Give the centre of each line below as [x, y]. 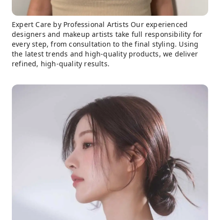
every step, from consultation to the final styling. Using [105, 44]
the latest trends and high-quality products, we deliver [105, 54]
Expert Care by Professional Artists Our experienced [100, 24]
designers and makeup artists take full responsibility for [107, 34]
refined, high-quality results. [61, 64]
